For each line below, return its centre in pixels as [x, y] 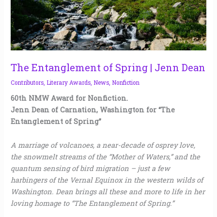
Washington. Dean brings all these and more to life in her [108, 192]
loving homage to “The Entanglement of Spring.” [93, 203]
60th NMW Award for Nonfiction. [70, 98]
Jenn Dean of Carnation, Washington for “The [93, 109]
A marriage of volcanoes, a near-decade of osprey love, [103, 145]
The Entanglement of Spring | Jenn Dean [108, 67]
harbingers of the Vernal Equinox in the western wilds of [107, 180]
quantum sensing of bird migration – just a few [91, 169]
